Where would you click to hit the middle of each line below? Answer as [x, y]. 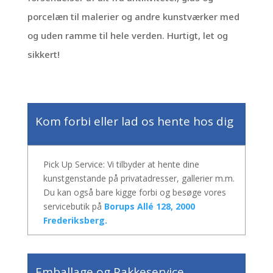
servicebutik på [73, 206]
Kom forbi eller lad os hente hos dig [134, 121]
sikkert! [43, 54]
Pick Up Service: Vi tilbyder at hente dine [121, 164]
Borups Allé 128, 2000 [149, 206]
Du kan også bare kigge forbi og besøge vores [134, 192]
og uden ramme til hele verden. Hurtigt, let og [127, 35]
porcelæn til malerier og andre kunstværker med [133, 16]
